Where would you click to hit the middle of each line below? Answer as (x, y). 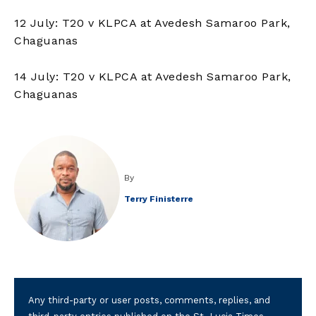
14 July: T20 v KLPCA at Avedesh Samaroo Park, (153, 76)
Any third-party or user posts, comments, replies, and (150, 300)
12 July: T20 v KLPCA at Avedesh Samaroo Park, (152, 23)
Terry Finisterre (159, 199)
